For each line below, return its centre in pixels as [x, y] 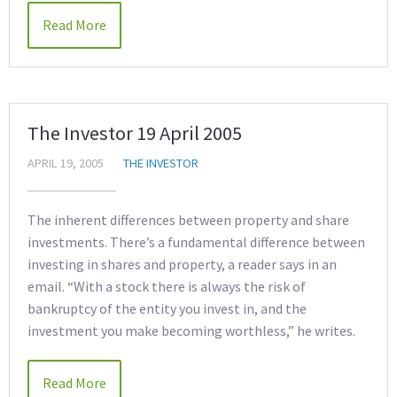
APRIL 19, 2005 [66, 163]
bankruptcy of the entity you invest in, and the [167, 308]
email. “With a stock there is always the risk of [167, 286]
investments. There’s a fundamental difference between [196, 242]
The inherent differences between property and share [188, 220]
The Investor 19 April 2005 [135, 133]
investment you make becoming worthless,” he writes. [191, 331]
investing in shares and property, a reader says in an [182, 264]
